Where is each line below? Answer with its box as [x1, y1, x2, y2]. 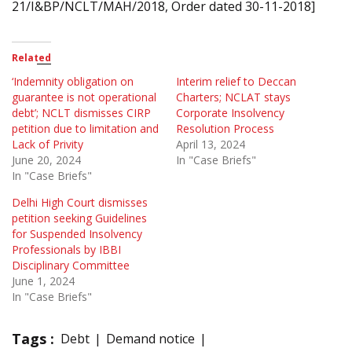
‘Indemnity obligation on [12, 74, 134, 90]
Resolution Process [176, 121, 274, 137]
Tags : [12, 329, 54, 349]
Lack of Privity [12, 137, 83, 152]
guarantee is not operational [12, 90, 156, 105]
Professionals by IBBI [12, 242, 121, 258]
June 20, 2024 [12, 152, 81, 168]
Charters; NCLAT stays [176, 90, 291, 105]
